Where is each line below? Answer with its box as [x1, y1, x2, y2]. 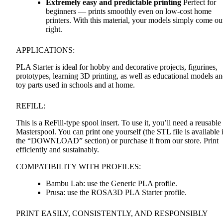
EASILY [41, 209, 68, 218]
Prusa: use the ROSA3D [46, 188, 125, 197]
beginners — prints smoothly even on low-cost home [46, 6, 212, 15]
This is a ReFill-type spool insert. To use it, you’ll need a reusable [16, 118, 221, 127]
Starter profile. [140, 188, 187, 197]
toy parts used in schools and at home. [16, 80, 135, 89]
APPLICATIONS [16, 45, 73, 54]
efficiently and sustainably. [16, 145, 99, 154]
